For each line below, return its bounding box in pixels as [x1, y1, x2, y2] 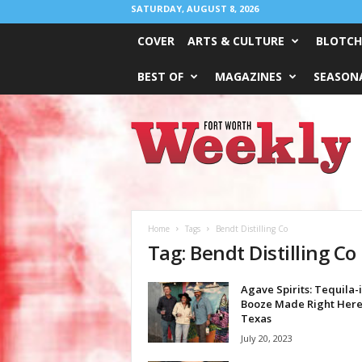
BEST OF [137, 69, 183, 84]
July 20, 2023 [240, 332, 293, 344]
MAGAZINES [214, 69, 282, 84]
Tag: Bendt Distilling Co [147, 239, 356, 266]
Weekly [129, 137, 165, 149]
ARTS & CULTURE [187, 33, 284, 48]
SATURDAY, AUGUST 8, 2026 [130, 2, 259, 15]
